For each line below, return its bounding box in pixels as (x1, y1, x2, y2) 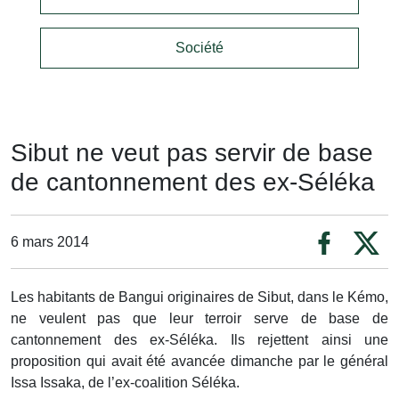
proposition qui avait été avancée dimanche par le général (11, 354, 388, 369)
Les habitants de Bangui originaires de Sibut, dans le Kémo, (11, 289, 388, 305)
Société (175, 40, 224, 55)
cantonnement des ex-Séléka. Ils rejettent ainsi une (11, 332, 388, 347)
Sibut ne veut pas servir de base (11, 139, 373, 167)
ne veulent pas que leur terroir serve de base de (11, 311, 388, 326)
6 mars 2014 (11, 233, 89, 249)
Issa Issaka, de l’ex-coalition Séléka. (11, 375, 240, 390)
